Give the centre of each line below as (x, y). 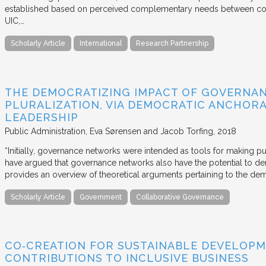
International (101, 43)
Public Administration (45, 131)
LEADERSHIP (42, 117)
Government (101, 197)
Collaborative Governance (180, 197)
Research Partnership (172, 43)
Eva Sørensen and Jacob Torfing (151, 131)
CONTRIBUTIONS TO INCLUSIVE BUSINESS (127, 258)
